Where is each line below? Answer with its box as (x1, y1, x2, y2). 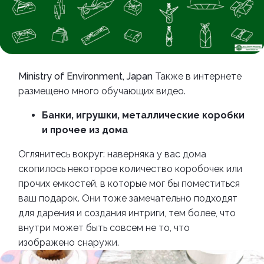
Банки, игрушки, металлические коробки (42, 109, 245, 121)
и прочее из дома (42, 124, 128, 136)
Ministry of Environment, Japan (18, 70, 155, 82)
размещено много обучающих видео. (18, 85, 186, 97)
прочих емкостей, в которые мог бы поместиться (18, 177, 240, 189)
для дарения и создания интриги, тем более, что (18, 207, 236, 219)
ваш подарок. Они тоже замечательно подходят (18, 192, 237, 204)
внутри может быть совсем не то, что (18, 222, 190, 233)
